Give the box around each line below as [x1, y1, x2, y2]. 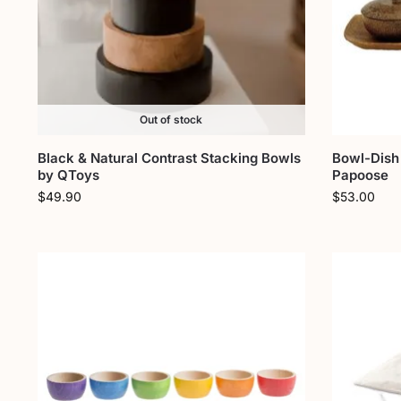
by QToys [37, 166, 99, 183]
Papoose [331, 166, 388, 183]
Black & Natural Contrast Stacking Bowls [37, 149, 301, 166]
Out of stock [140, 112, 203, 126]
